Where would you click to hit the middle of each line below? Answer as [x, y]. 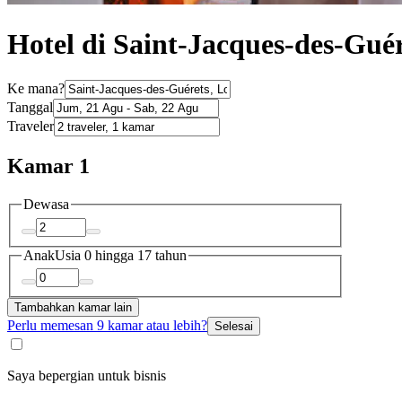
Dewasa [46, 205]
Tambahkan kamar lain [73, 308]
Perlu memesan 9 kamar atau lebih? [107, 326]
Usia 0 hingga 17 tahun [121, 255]
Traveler [31, 127]
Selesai [234, 327]
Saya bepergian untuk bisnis [87, 376]
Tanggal [30, 108]
